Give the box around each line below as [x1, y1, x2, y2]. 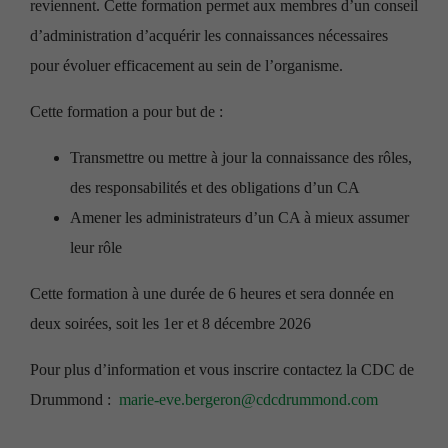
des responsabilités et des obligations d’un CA [70, 179, 360, 196]
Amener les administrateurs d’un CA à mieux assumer [70, 209, 409, 226]
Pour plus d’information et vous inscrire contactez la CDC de [30, 361, 414, 378]
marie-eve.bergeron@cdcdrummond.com [119, 391, 378, 408]
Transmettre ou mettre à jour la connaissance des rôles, [70, 149, 412, 166]
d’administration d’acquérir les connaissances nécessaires [30, 27, 388, 44]
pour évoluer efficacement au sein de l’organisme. [30, 57, 343, 74]
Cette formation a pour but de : [30, 103, 223, 120]
